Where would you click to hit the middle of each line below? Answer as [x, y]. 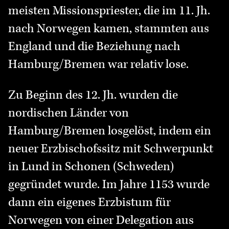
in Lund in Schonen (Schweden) [91, 167]
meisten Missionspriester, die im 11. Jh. [109, 11]
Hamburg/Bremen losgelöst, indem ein [110, 131]
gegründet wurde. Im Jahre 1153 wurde [109, 185]
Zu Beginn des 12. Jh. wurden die [93, 95]
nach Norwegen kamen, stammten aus [109, 29]
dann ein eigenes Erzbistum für [89, 203]
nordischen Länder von [68, 113]
